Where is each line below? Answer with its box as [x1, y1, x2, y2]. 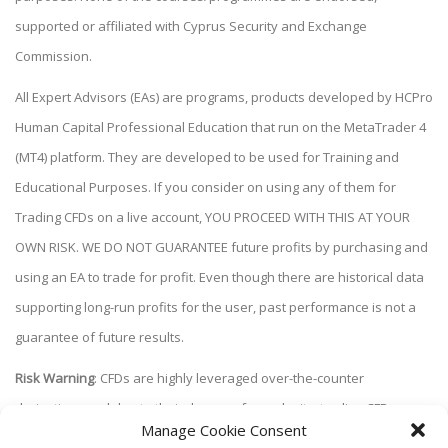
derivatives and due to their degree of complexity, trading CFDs [15, 399, 396, 418]
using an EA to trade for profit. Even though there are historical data [15, 268, 424, 286]
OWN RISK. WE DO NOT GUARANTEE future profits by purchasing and [15, 238, 428, 256]
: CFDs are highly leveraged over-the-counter [94, 369, 364, 388]
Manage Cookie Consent [141, 420, 307, 440]
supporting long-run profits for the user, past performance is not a [15, 298, 416, 316]
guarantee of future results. [15, 328, 184, 346]
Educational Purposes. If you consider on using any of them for [15, 178, 396, 196]
